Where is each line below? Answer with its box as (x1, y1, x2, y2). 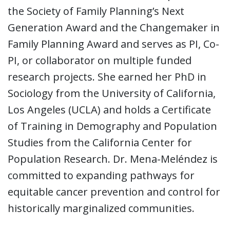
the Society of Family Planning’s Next (8, 4, 184, 18)
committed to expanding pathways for (8, 168, 195, 183)
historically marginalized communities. (8, 201, 195, 216)
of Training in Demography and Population (8, 119, 217, 133)
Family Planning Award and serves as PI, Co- (8, 37, 219, 51)
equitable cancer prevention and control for (8, 185, 220, 199)
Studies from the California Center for (8, 136, 192, 150)
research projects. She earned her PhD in (8, 70, 206, 84)
